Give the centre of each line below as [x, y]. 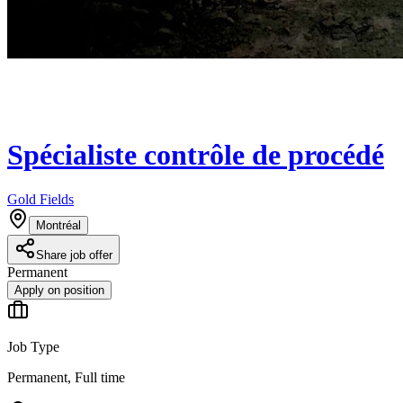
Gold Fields [40, 199]
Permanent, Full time [66, 377]
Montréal [58, 225]
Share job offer [74, 255]
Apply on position [59, 290]
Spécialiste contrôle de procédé [196, 155]
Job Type [33, 346]
